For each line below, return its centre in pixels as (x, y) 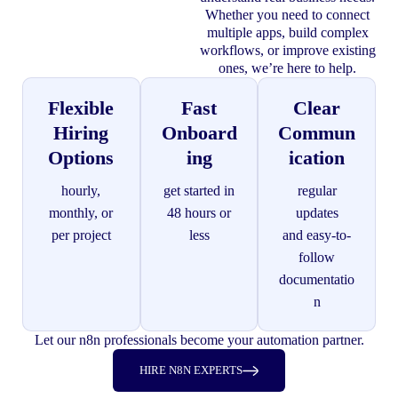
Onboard (199, 133)
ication (317, 158)
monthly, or (81, 213)
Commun (317, 133)
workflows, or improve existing (287, 51)
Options (81, 158)
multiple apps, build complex (287, 33)
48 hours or (199, 213)
